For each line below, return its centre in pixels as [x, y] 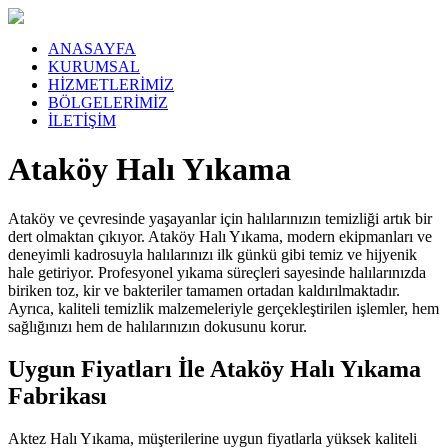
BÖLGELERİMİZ [108, 102]
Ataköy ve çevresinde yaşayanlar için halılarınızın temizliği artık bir [220, 218]
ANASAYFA [92, 48]
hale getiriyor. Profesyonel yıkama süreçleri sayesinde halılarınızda [217, 272]
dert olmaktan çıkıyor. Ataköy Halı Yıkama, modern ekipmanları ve [220, 236]
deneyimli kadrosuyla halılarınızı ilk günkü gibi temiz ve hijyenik [212, 254]
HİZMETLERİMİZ [111, 84]
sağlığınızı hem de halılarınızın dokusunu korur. [157, 326]
